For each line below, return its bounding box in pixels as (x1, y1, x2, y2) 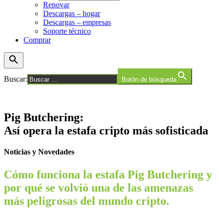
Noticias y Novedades (4, 148, 74, 156)
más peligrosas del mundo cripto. (4, 195, 169, 208)
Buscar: (4, 75, 27, 83)
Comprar (23, 36, 51, 44)
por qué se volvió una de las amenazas (4, 181, 193, 195)
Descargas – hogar (43, 9, 100, 18)
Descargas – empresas (43, 18, 111, 26)
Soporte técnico (43, 27, 91, 35)
